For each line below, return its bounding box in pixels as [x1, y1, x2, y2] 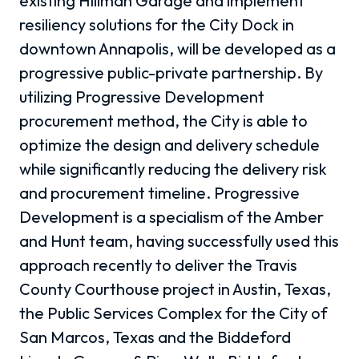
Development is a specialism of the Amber [19, 206, 324, 227]
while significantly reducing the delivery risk [19, 158, 327, 179]
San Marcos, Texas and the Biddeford [19, 326, 291, 347]
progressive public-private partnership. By [19, 62, 323, 83]
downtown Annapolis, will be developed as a [19, 38, 336, 58]
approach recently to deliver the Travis [19, 254, 297, 275]
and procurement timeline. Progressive [19, 182, 300, 203]
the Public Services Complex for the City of [19, 302, 328, 323]
